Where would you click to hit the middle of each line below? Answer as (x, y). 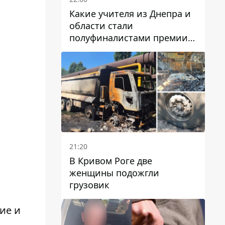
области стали (101, 25)
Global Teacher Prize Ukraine (130, 49)
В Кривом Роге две (111, 161)
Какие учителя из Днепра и (130, 13)
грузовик (89, 185)
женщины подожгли (114, 173)
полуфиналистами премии (129, 37)
